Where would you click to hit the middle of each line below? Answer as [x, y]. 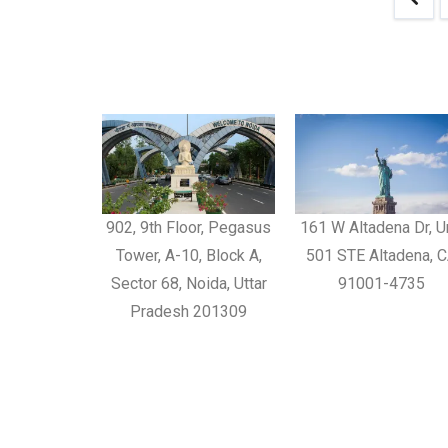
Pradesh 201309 [189, 312]
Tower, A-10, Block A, [188, 256]
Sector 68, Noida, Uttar [188, 284]
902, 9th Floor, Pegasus [189, 228]
